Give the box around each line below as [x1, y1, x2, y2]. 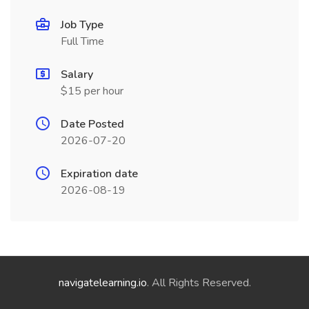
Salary [61, 67, 93, 82]
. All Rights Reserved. [146, 275, 251, 290]
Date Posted [61, 117, 124, 132]
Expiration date [61, 166, 138, 181]
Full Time [61, 34, 104, 49]
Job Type [61, 17, 103, 32]
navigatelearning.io [58, 275, 147, 290]
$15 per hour [61, 83, 123, 99]
